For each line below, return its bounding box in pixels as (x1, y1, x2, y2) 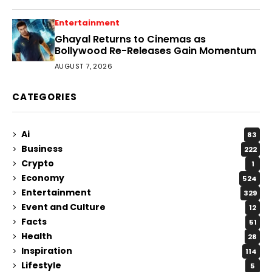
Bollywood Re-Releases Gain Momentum (55, 43, 256, 58)
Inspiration (21, 245, 72, 257)
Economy (21, 172, 64, 185)
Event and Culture (21, 201, 106, 214)
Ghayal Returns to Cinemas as (55, 32, 206, 46)
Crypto (21, 157, 54, 170)
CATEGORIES (12, 90, 77, 103)
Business (21, 143, 63, 155)
